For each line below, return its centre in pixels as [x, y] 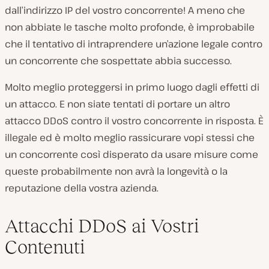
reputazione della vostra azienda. [82, 188]
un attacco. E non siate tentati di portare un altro [117, 104]
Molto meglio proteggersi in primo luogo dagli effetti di [132, 87]
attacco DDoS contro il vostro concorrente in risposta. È [134, 120]
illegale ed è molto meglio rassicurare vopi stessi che [130, 137]
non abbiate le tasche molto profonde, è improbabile [130, 27]
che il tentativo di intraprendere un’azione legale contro [134, 44]
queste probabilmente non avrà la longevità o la [116, 171]
